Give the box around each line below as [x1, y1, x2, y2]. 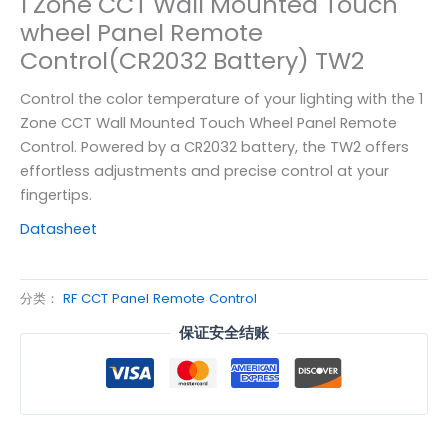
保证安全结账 [179, 323, 269, 344]
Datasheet [20, 218, 97, 239]
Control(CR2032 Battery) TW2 [20, 43, 364, 77]
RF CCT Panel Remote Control [63, 288, 257, 308]
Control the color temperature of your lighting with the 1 [20, 88, 423, 109]
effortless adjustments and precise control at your [20, 160, 389, 181]
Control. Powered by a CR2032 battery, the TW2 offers [20, 136, 409, 157]
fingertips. [20, 184, 92, 205]
